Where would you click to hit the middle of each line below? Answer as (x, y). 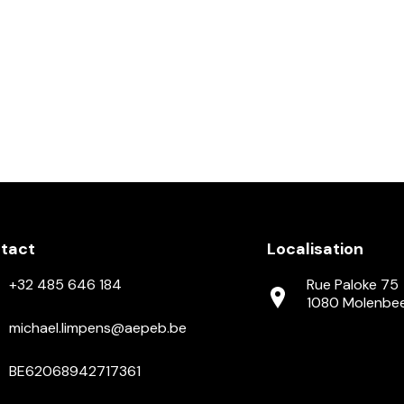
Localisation (316, 248)
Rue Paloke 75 (353, 284)
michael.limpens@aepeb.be (98, 327)
